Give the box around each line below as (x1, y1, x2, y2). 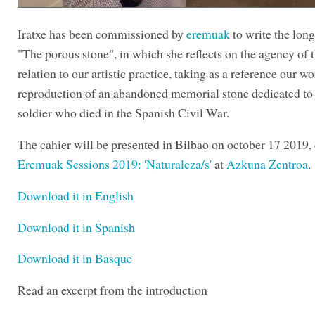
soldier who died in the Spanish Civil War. (18, 104, 229, 122)
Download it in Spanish (18, 218, 135, 236)
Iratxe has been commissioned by (18, 25, 186, 43)
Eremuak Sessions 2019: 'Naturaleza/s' (18, 155, 212, 173)
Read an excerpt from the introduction (18, 281, 207, 299)
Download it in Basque (18, 250, 132, 267)
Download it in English (18, 186, 134, 204)
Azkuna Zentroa (226, 155, 308, 173)
